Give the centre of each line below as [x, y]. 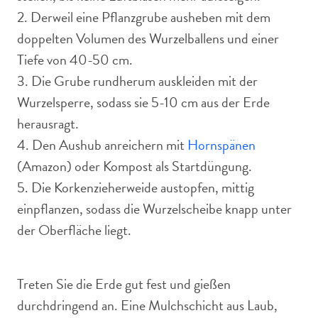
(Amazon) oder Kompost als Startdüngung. [135, 166]
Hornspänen [221, 145]
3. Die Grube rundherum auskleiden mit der [137, 81]
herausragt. [48, 124]
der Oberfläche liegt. [74, 230]
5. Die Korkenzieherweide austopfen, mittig [136, 187]
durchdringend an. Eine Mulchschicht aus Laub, [147, 305]
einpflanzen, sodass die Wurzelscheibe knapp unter [154, 209]
